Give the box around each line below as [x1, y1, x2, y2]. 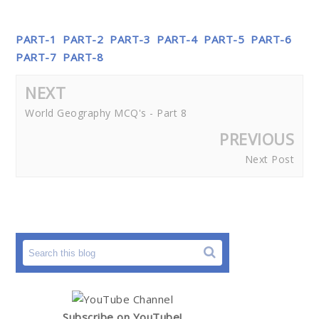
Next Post [244, 152, 294, 166]
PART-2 [63, 32, 103, 46]
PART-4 [157, 32, 197, 46]
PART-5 [204, 32, 244, 46]
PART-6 [251, 32, 291, 46]
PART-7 [16, 50, 56, 64]
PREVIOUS [219, 128, 294, 150]
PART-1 [16, 32, 56, 46]
